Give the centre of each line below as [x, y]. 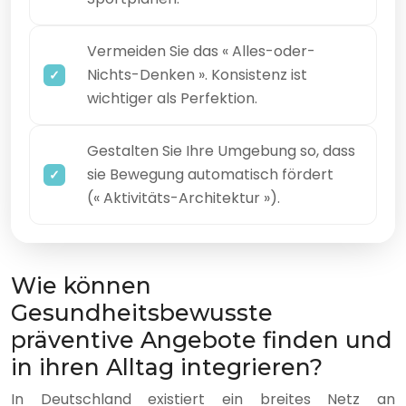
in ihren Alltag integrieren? [167, 367]
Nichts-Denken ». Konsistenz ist [197, 75]
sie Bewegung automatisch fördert [210, 175]
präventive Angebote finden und [202, 340]
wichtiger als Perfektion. [172, 99]
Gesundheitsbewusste [142, 313]
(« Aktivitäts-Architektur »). [184, 198]
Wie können [81, 286]
